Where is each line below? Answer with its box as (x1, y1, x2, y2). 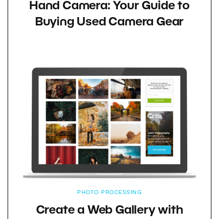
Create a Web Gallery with (36, 205, 183, 217)
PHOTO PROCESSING (77, 190, 142, 196)
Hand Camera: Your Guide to (29, 1, 190, 12)
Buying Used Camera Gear (35, 17, 184, 28)
